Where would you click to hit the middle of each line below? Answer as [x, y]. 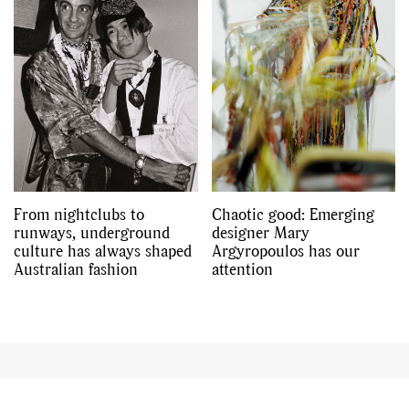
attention [242, 268]
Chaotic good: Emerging [293, 214]
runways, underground [92, 232]
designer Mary [260, 232]
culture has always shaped [103, 250]
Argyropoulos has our [285, 250]
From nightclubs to [79, 214]
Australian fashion [76, 268]
